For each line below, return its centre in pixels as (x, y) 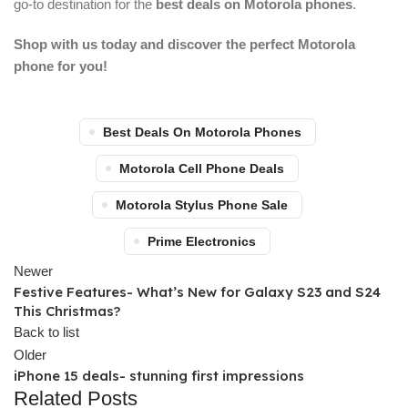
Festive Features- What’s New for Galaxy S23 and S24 (197, 292)
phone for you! (61, 66)
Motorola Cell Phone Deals (202, 168)
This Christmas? (67, 311)
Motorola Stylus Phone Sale (202, 205)
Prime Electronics (202, 241)
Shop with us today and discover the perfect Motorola (184, 44)
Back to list (46, 332)
